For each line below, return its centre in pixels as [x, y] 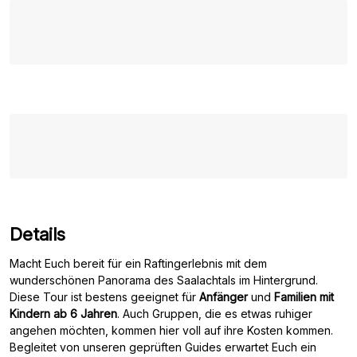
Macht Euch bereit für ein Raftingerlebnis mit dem [138, 263]
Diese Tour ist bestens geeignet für [104, 297]
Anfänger [224, 297]
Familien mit [304, 297]
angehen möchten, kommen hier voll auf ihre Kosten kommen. [171, 330]
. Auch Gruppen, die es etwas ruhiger [215, 314]
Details [37, 234]
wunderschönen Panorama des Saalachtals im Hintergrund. [164, 280]
